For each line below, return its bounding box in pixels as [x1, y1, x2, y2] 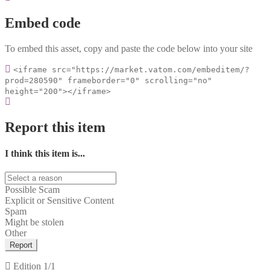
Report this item [5, 119, 105, 135]
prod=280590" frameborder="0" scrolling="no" [5, 75, 212, 85]
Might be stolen [5, 217, 64, 228]
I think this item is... [5, 148, 85, 159]
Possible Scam [5, 184, 60, 195]
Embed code [5, 14, 81, 31]
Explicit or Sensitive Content [5, 195, 114, 206]
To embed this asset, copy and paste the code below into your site [5, 43, 253, 54]
